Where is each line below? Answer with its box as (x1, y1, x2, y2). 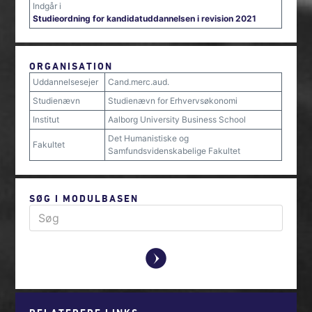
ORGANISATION (29, 60, 114, 72)
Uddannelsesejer (33, 77, 99, 87)
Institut (33, 114, 60, 125)
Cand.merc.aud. (108, 77, 170, 87)
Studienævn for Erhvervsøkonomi (108, 95, 238, 106)
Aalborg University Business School (108, 114, 247, 125)
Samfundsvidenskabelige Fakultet (108, 146, 241, 156)
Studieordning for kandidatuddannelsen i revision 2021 (33, 13, 257, 24)
